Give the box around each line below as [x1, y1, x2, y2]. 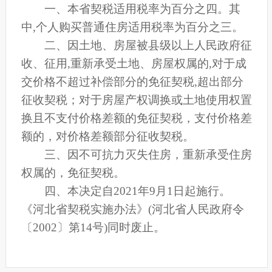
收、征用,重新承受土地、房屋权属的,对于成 [21, 57, 246, 70]
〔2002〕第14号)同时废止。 [21, 221, 165, 234]
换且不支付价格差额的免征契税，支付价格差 [21, 112, 252, 125]
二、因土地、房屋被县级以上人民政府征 [21, 39, 252, 52]
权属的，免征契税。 [21, 166, 125, 180]
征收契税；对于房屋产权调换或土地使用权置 [21, 93, 252, 107]
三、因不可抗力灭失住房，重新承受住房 [21, 148, 252, 161]
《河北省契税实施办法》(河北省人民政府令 [21, 203, 244, 216]
